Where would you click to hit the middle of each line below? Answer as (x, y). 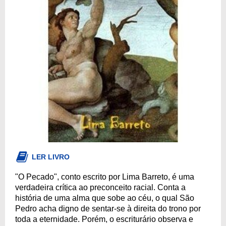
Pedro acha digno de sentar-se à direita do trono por (108, 209)
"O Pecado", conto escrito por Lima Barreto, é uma (105, 177)
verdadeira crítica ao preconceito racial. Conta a (100, 187)
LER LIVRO (51, 157)
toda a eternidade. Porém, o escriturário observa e (104, 219)
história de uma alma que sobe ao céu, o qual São (105, 198)
